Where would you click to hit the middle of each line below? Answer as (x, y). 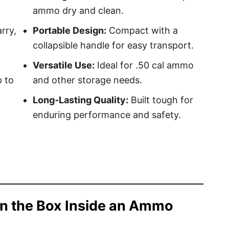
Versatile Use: (64, 65)
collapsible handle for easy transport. (113, 45)
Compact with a (142, 30)
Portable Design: (70, 30)
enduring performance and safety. (107, 115)
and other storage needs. (87, 80)
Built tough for (161, 100)
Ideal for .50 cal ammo (144, 65)
